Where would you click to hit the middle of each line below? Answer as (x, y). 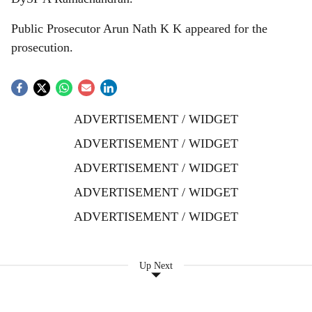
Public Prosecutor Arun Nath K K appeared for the (139, 29)
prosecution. (42, 47)
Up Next (156, 265)
